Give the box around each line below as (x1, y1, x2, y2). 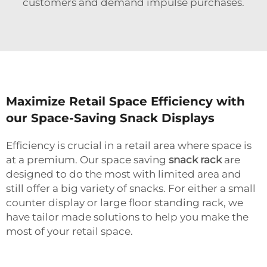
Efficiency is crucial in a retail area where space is (6, 139, 252, 151)
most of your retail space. (6, 225, 133, 237)
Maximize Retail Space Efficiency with (6, 94, 245, 108)
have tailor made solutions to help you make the (6, 210, 249, 223)
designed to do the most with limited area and (6, 167, 241, 180)
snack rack (169, 153, 222, 166)
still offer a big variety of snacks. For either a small (6, 182, 256, 194)
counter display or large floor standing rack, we (6, 196, 243, 209)
